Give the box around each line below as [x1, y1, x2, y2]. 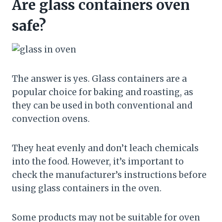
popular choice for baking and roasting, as [12, 87, 193, 98]
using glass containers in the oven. [12, 183, 162, 194]
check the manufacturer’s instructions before [12, 169, 207, 181]
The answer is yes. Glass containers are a [12, 73, 187, 85]
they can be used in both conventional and [12, 100, 192, 111]
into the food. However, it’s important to [12, 156, 184, 167]
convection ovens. [12, 113, 90, 125]
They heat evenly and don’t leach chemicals [12, 143, 199, 154]
